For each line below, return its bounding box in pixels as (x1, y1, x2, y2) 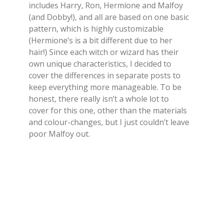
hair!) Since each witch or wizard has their (29, 47, 179, 58)
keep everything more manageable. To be (29, 82, 182, 93)
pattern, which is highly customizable (29, 23, 163, 35)
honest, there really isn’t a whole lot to (29, 93, 169, 105)
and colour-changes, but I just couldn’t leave (29, 117, 189, 128)
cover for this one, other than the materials (29, 105, 187, 116)
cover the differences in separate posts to (29, 70, 181, 81)
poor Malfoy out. (29, 128, 90, 140)
